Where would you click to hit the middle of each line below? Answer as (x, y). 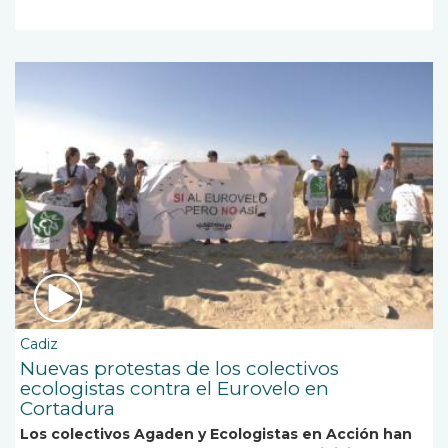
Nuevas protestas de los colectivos (179, 369)
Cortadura (67, 409)
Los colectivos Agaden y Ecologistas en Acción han (216, 434)
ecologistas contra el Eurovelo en (174, 389)
